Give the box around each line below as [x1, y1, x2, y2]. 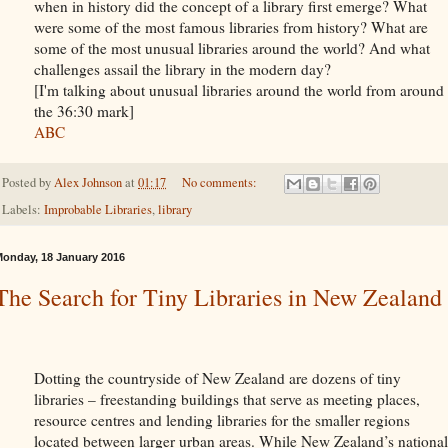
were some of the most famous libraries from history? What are [34, 16, 428, 37]
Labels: [2, 200, 44, 218]
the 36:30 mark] [34, 100, 134, 121]
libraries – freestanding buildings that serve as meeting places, [34, 389, 420, 410]
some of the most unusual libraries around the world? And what [34, 37, 430, 58]
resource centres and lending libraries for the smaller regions [34, 410, 410, 431]
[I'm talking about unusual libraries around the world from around [34, 79, 444, 100]
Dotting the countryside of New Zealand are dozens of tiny [34, 368, 401, 389]
